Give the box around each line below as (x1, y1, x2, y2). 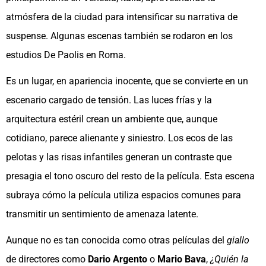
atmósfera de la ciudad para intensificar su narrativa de (6, 11, 237, 23)
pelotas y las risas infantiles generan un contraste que (6, 151, 232, 163)
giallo (227, 235, 249, 246)
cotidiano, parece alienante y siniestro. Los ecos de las (6, 132, 233, 144)
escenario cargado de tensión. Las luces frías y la (6, 94, 212, 106)
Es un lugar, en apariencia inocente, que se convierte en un (6, 75, 248, 87)
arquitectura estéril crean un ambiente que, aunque (6, 113, 217, 125)
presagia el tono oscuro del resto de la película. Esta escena (6, 170, 255, 182)
